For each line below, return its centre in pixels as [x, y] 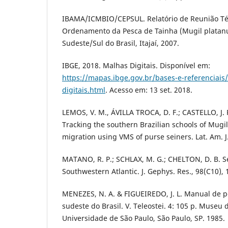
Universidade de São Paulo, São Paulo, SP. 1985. [144, 218]
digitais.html [84, 90]
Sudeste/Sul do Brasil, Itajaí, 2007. [121, 43]
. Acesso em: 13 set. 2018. [149, 90]
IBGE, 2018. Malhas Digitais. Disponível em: [136, 65]
